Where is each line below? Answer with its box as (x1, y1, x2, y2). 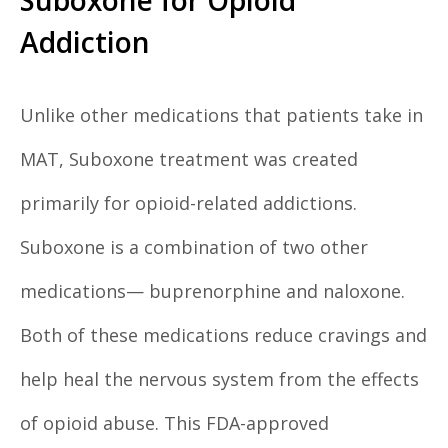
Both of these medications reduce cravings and (20, 323, 427, 348)
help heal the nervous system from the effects (20, 367, 419, 392)
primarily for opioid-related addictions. (20, 191, 357, 216)
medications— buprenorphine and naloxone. (20, 279, 405, 304)
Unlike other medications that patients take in (20, 103, 423, 128)
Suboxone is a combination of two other (20, 235, 368, 260)
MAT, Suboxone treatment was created (20, 147, 358, 172)
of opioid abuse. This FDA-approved (20, 411, 329, 436)
